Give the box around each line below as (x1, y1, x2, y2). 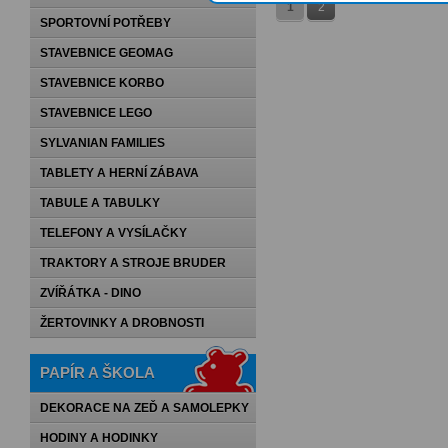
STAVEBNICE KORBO (40, 76, 164, 90)
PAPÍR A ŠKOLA (40, 364, 155, 381)
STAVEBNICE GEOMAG (40, 46, 173, 60)
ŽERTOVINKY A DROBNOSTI (40, 316, 204, 330)
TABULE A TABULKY (40, 196, 160, 210)
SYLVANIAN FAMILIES (40, 136, 165, 150)
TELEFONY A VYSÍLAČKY (40, 226, 187, 240)
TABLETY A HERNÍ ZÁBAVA (40, 166, 199, 180)
